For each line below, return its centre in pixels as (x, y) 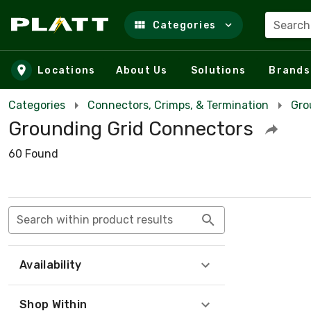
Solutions (218, 70)
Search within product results (95, 220)
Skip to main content (82, 39)
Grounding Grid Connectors (131, 129)
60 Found (33, 154)
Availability (51, 265)
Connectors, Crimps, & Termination (178, 105)
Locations (67, 70)
